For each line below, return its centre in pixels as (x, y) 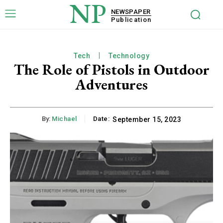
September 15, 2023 (147, 120)
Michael (64, 119)
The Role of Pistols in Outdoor (111, 69)
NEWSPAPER (131, 11)
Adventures (111, 84)
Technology (129, 56)
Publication (131, 19)
